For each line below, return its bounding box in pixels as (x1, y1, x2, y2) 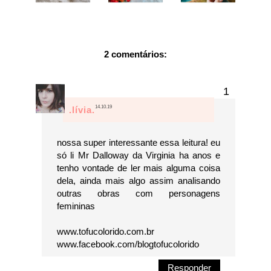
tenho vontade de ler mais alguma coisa (57, 163, 220, 174)
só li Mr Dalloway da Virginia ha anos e (57, 150, 220, 161)
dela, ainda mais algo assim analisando (57, 175, 220, 186)
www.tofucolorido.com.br (57, 226, 154, 237)
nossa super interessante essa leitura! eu (57, 137, 220, 148)
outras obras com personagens (57, 188, 220, 199)
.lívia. (69, 105, 95, 116)
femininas (57, 201, 95, 212)
